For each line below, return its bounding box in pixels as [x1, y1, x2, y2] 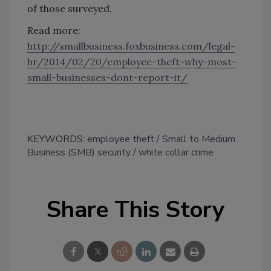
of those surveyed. [27, 2, 112, 15]
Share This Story [47, 194, 224, 225]
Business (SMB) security [27, 145, 131, 159]
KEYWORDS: [27, 132, 87, 146]
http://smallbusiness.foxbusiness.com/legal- [27, 39, 235, 52]
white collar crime [139, 145, 214, 159]
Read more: [27, 24, 80, 36]
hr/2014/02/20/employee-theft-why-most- [27, 55, 237, 68]
